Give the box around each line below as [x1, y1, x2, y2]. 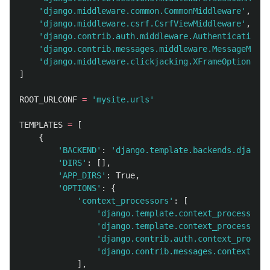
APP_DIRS [63, 171, 101, 180]
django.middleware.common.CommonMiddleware [43, 6, 241, 16]
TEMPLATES [19, 120, 63, 130]
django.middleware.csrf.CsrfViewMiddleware [43, 19, 241, 28]
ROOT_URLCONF [19, 95, 77, 104]
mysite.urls [96, 95, 149, 104]
